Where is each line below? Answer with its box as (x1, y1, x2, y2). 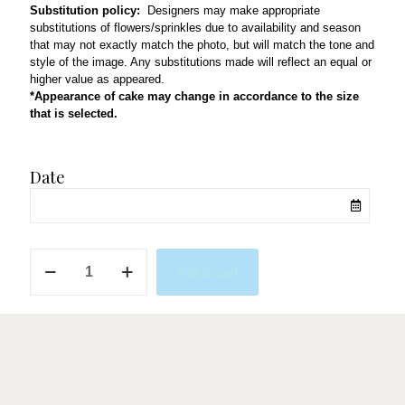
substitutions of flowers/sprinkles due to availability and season (30, 21, 361, 34)
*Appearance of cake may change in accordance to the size (30, 89, 359, 103)
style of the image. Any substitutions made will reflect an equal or (30, 55, 372, 69)
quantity (29, 317, 71, 332)
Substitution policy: (30, 4, 140, 17)
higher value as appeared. (30, 72, 168, 86)
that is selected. (30, 107, 118, 120)
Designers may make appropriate (140, 4, 320, 17)
